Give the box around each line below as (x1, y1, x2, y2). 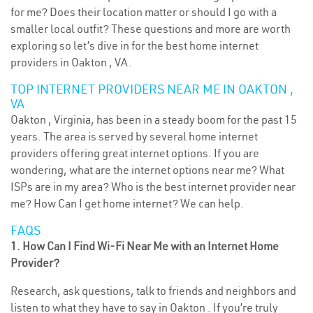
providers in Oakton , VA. (10, 55, 132, 69)
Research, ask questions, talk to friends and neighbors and (10, 284, 296, 298)
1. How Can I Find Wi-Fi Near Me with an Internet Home (10, 239, 279, 253)
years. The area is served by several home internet (10, 129, 258, 143)
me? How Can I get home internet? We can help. (10, 196, 244, 210)
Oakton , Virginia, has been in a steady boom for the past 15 (10, 112, 297, 126)
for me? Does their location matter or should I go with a (10, 5, 277, 19)
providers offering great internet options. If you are (10, 146, 259, 160)
